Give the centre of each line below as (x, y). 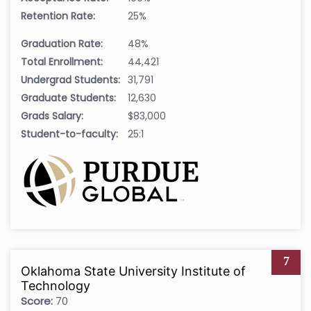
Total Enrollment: (62, 62)
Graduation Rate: (62, 44)
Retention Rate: (58, 16)
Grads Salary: (52, 116)
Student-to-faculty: (69, 134)
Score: (37, 301)
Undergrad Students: (70, 80)
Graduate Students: (68, 98)
